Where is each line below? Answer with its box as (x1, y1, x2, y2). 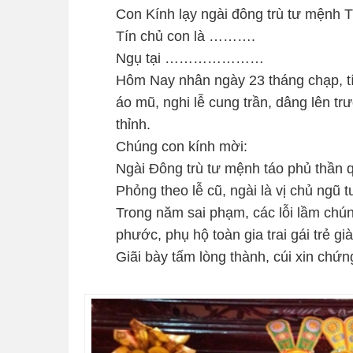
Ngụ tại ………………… (116, 50, 264, 66)
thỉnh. (116, 117, 150, 132)
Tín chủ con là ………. (116, 28, 255, 44)
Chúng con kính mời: (116, 139, 247, 154)
